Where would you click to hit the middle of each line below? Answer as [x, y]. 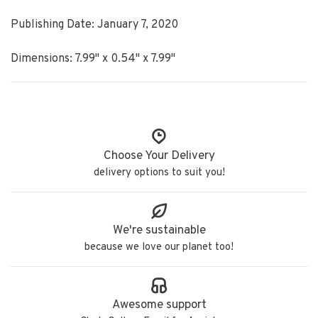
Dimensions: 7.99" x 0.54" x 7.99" [93, 59]
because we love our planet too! [159, 247]
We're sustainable [159, 231]
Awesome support [159, 305]
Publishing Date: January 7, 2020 [94, 25]
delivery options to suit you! [159, 173]
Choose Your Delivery [159, 156]
